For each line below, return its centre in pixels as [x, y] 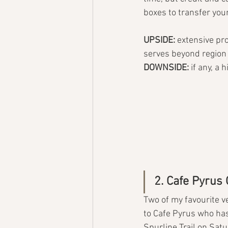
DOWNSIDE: [167, 68]
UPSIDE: [160, 40]
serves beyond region [185, 54]
